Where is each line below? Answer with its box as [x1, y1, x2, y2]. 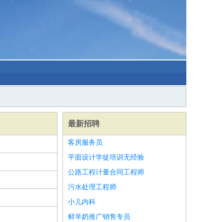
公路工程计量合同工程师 [68, 168, 144, 176]
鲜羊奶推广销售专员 [68, 213, 130, 221]
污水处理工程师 [68, 183, 116, 191]
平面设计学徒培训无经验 [68, 154, 144, 161]
